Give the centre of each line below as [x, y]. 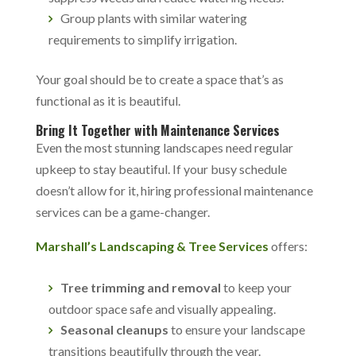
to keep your [256, 287]
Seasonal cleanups [114, 329]
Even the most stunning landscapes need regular [164, 147]
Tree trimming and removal [140, 287]
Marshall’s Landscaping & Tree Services [152, 246]
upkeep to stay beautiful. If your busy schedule [161, 169]
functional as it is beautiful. [109, 101]
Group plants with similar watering [153, 18]
